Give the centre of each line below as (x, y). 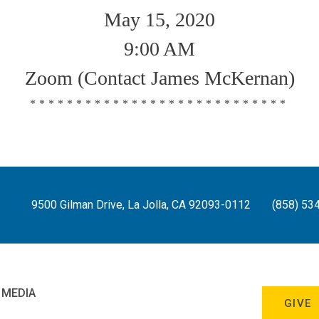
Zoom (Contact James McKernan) (159, 78)
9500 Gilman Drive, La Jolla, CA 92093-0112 (141, 205)
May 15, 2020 (159, 20)
